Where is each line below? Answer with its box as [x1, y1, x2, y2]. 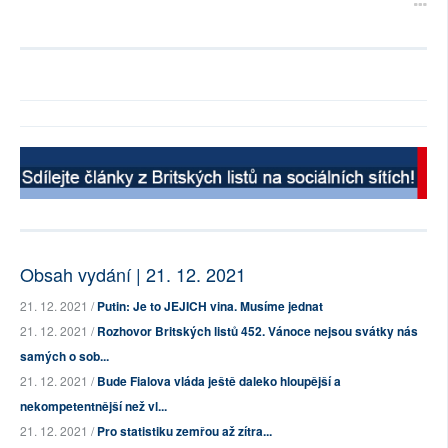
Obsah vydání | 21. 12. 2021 [20, 261, 246, 288]
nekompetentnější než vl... [20, 397, 167, 416]
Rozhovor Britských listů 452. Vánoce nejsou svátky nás [97, 322, 418, 341]
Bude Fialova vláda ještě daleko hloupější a [97, 372, 341, 391]
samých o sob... [20, 347, 109, 366]
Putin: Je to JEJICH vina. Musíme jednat [97, 297, 323, 316]
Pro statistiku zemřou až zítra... [97, 422, 272, 441]
